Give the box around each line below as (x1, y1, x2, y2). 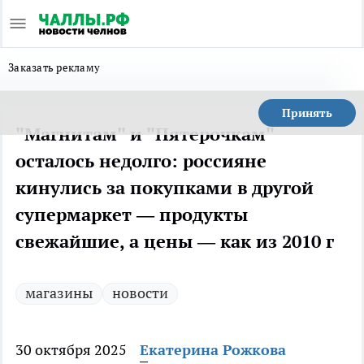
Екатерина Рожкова (140, 340, 286, 359)
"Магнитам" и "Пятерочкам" (15, 123, 274, 145)
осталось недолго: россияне (15, 149, 266, 172)
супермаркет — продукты (15, 203, 248, 226)
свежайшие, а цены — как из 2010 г (15, 230, 334, 253)
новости (112, 284, 168, 302)
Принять (282, 106, 332, 120)
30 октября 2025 (15, 340, 127, 359)
